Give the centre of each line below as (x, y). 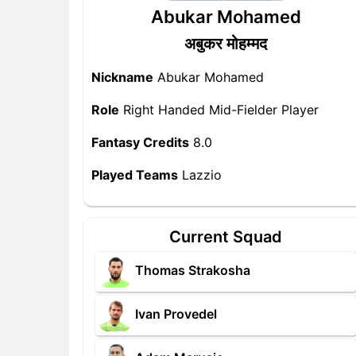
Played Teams (135, 175)
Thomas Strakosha (193, 271)
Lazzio (200, 175)
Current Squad (226, 237)
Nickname (122, 77)
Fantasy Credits (140, 142)
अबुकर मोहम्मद (226, 44)
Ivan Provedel (176, 314)
